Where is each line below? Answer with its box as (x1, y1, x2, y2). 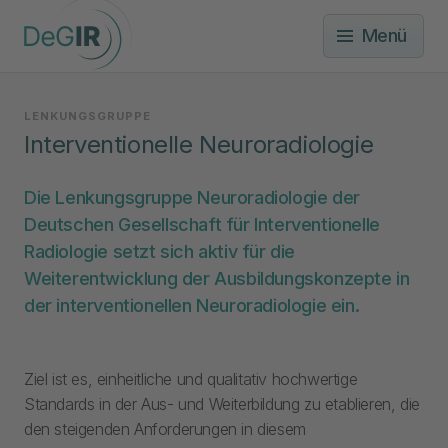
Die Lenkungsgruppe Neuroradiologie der (24, 186, 360, 208)
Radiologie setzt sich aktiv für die (24, 240, 296, 262)
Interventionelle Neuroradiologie (24, 129, 374, 159)
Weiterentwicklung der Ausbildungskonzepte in (24, 267, 410, 289)
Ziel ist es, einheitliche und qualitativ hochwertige (24, 368, 358, 389)
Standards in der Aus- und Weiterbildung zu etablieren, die (24, 393, 420, 414)
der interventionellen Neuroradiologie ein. (24, 294, 360, 316)
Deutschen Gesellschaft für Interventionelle (24, 213, 380, 235)
